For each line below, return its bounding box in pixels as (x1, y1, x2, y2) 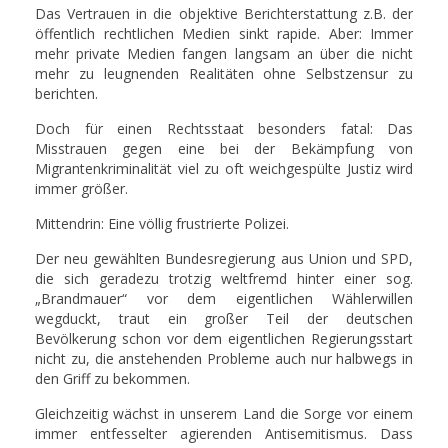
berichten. (35, 84, 98, 103)
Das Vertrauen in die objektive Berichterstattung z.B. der (35, 4, 413, 23)
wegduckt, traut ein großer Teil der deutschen (35, 309, 413, 328)
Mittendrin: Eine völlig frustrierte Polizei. (35, 214, 289, 233)
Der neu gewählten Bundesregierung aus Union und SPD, (35, 249, 413, 268)
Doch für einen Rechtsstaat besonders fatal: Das (35, 119, 413, 138)
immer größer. (35, 179, 128, 198)
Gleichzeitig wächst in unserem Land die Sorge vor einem (35, 404, 413, 423)
